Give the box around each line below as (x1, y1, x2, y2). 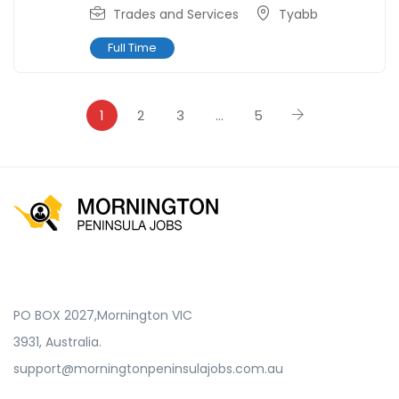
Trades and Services (113, 4, 239, 23)
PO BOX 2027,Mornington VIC (13, 305, 192, 324)
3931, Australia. (13, 332, 102, 351)
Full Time (108, 38, 157, 56)
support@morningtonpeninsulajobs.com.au (13, 359, 283, 378)
